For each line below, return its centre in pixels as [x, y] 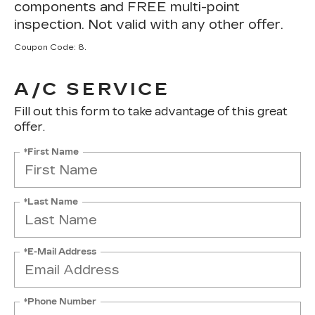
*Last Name [51, 201]
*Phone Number [60, 301]
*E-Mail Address [60, 251]
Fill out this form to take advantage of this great [151, 111]
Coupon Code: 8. [50, 47]
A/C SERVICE [92, 89]
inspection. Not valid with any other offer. [149, 25]
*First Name [51, 152]
